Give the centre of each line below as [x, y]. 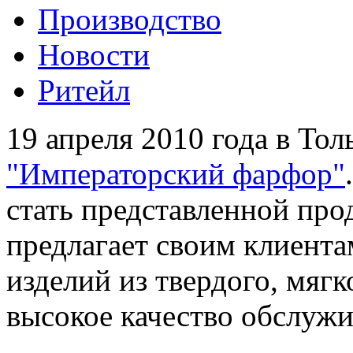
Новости [94, 55]
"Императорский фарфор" [176, 174]
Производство [130, 20]
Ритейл [84, 91]
